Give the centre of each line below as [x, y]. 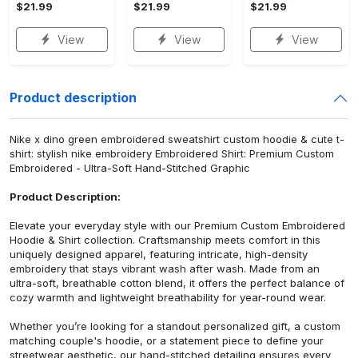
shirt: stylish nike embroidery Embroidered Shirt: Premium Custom [172, 153]
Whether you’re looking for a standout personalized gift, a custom [175, 326]
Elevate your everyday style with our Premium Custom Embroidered [177, 225]
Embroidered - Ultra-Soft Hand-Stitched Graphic [130, 167]
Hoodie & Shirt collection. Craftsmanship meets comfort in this [165, 239]
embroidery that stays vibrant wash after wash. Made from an [165, 268]
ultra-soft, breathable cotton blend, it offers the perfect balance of [177, 282]
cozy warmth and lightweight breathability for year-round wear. [168, 297]
